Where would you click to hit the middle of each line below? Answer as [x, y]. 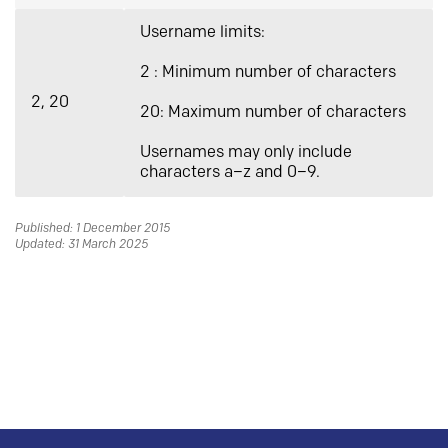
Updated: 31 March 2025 [81, 244]
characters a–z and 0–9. [230, 172]
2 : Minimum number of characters [268, 72]
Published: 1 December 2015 [92, 228]
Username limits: [202, 32]
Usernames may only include [246, 152]
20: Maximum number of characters [273, 112]
